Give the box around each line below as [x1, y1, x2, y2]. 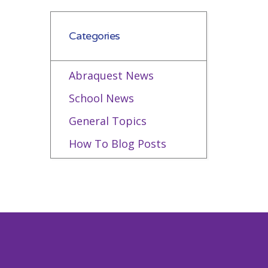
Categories [68, 29, 120, 42]
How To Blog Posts [68, 136, 166, 151]
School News [68, 91, 134, 105]
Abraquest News [68, 68, 154, 83]
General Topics [68, 114, 147, 128]
